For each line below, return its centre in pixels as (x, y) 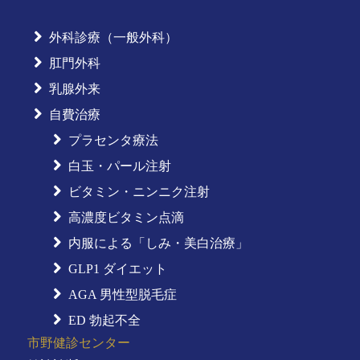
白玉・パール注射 (116, 166)
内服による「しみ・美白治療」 (155, 243)
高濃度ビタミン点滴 (123, 217)
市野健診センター (79, 342)
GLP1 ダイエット (114, 268)
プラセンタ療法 (110, 140)
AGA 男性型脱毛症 (119, 294)
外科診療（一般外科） (113, 37)
